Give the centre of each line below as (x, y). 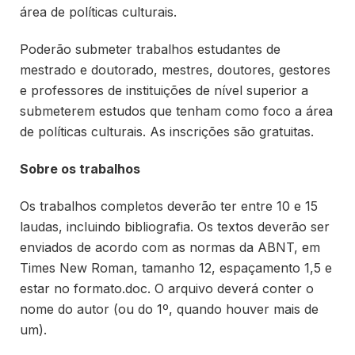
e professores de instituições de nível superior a (164, 91)
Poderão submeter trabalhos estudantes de (150, 50)
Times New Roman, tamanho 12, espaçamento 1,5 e (176, 267)
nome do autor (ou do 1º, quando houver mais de (169, 309)
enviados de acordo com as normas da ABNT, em (170, 247)
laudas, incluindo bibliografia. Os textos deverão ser (175, 226)
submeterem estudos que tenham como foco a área (176, 111)
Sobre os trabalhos (80, 168)
